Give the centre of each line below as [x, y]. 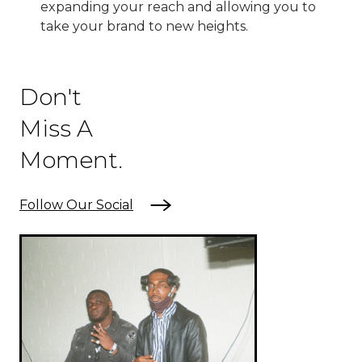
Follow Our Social [76, 204]
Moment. [71, 160]
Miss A [56, 128]
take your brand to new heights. [144, 26]
